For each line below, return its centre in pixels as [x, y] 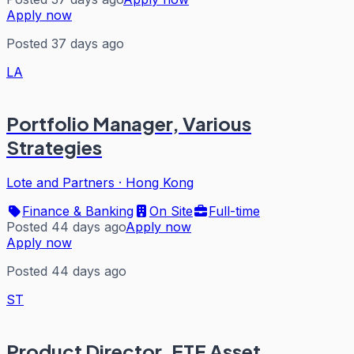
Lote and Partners [60, 182]
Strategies [54, 147]
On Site [171, 211]
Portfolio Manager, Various [129, 123]
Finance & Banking [78, 211]
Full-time [234, 211]
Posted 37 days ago [65, 43]
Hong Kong [160, 182]
